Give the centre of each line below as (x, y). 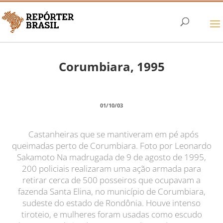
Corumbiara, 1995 (111, 66)
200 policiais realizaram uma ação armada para (111, 168)
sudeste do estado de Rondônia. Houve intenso (111, 203)
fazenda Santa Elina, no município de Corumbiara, (111, 191)
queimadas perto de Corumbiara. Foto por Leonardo (111, 146)
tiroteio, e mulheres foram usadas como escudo (111, 214)
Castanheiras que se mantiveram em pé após (111, 134)
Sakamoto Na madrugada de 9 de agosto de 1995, (111, 157)
